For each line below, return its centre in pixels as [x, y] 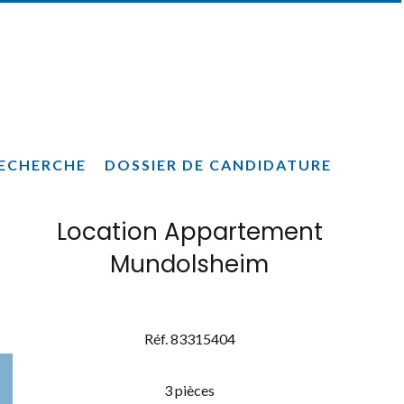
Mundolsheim [189, 265]
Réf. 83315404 [189, 339]
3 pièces [189, 390]
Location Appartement [189, 232]
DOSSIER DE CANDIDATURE [218, 165]
